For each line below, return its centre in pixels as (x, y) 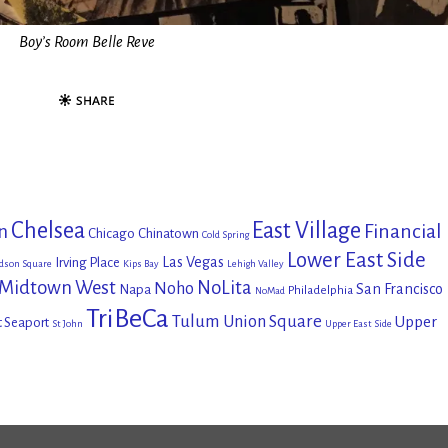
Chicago (111, 233)
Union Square (272, 321)
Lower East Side (356, 260)
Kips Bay (141, 263)
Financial (403, 230)
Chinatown (168, 233)
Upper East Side (358, 323)
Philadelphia (320, 289)
